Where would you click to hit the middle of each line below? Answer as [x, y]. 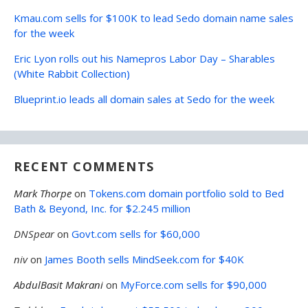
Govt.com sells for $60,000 [136, 233]
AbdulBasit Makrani [58, 284]
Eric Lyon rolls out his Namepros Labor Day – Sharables [144, 58]
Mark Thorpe [43, 193]
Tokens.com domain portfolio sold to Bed [186, 193]
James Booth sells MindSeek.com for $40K [144, 259]
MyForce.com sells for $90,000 [194, 284]
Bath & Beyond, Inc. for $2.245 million [102, 208]
